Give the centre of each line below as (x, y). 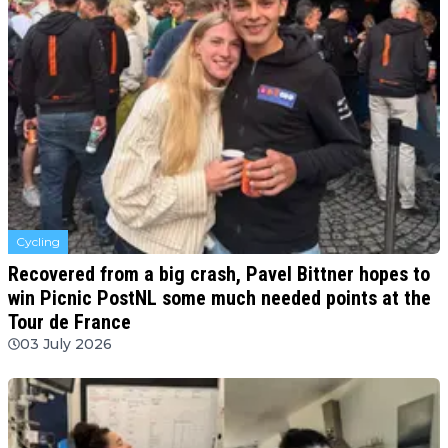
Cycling (38, 242)
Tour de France (69, 322)
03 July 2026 (66, 344)
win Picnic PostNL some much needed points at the (219, 298)
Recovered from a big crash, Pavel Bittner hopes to (219, 274)
